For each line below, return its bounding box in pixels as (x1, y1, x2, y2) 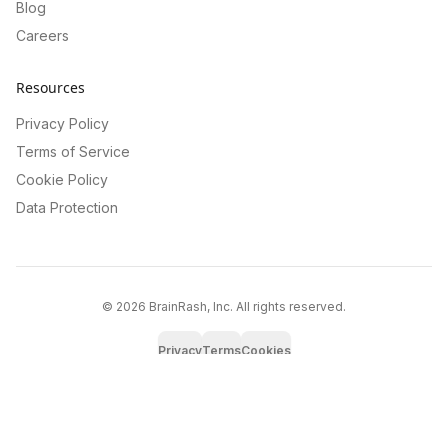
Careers (16, 27, 69, 44)
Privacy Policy (16, 115, 109, 132)
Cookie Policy (16, 171, 108, 188)
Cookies (240, 343, 291, 358)
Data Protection (16, 199, 118, 216)
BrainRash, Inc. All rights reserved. (146, 299, 346, 314)
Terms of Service (16, 143, 130, 160)
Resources (16, 78, 85, 97)
